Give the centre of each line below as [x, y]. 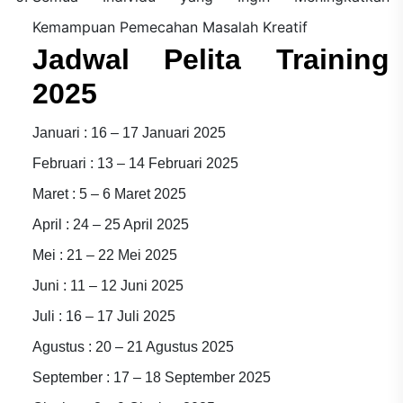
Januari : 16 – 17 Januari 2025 [129, 132]
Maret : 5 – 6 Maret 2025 [109, 193]
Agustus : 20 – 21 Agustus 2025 [133, 346]
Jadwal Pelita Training [210, 59]
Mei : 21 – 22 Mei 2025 [104, 255]
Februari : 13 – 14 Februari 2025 [135, 163]
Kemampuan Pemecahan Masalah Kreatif [170, 27]
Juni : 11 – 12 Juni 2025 [107, 285]
